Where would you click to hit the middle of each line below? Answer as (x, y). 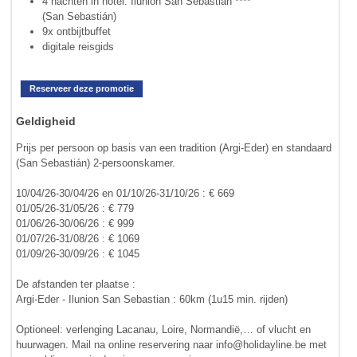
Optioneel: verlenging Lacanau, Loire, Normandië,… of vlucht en (164, 329)
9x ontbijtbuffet (76, 31)
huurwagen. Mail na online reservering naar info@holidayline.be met (172, 344)
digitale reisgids (78, 46)
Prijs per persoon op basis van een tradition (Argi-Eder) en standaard (174, 147)
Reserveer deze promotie (82, 88)
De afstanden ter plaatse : (76, 284)
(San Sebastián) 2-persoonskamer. (96, 163)
